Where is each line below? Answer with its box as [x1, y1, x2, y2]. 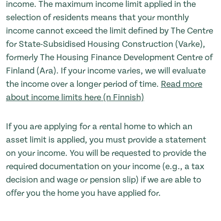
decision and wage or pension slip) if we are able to [6, 174, 201, 185]
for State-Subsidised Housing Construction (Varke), [6, 38, 205, 49]
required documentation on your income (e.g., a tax [6, 161, 204, 172]
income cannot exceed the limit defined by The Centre [6, 25, 213, 36]
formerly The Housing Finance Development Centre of [6, 52, 213, 63]
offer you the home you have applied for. [6, 187, 161, 198]
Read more [161, 78, 202, 89]
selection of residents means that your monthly [6, 12, 189, 23]
